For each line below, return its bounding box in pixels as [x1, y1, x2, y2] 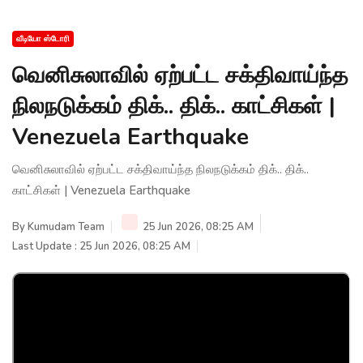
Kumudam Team [28, 219, 105, 234]
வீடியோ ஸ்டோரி [16, 32, 70, 45]
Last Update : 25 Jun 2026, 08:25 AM [12, 238, 190, 254]
